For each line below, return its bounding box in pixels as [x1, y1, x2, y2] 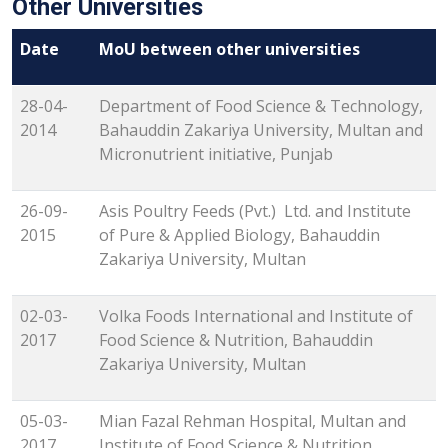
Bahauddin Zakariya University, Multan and [99, 119, 423, 142]
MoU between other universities [99, 38, 360, 61]
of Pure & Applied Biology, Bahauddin [99, 224, 380, 247]
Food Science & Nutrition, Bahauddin [99, 329, 373, 352]
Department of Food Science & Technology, [99, 95, 423, 118]
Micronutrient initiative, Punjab [99, 143, 333, 166]
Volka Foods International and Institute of [99, 305, 413, 328]
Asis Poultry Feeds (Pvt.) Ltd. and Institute [99, 200, 411, 223]
